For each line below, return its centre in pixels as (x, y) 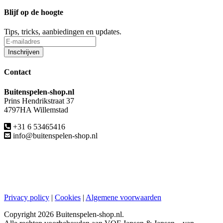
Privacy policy (27, 197)
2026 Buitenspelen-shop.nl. (81, 214)
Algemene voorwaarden (123, 197)
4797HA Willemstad (36, 110)
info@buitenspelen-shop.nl (54, 135)
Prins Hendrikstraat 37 (39, 101)
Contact (17, 72)
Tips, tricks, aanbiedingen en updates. (63, 32)
